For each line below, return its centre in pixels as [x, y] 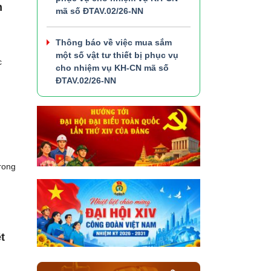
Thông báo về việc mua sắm [114, 42]
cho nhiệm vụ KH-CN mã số [112, 67]
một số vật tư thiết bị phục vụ [117, 55]
